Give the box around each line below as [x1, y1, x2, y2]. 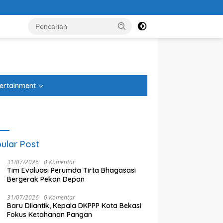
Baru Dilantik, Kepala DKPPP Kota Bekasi [7, 201, 142, 210]
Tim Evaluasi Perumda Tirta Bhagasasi [7, 166, 136, 175]
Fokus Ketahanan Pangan [7, 210, 93, 219]
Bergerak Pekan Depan [7, 175, 85, 184]
